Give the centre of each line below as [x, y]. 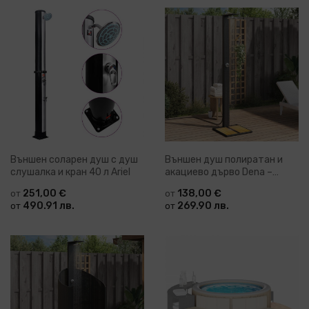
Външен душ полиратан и [224, 160]
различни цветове [208, 185]
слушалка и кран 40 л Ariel [70, 172]
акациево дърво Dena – [219, 172]
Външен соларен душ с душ [74, 160]
